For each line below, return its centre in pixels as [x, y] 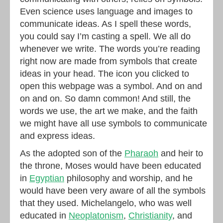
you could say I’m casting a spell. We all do [105, 36]
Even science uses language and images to [106, 11]
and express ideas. [57, 136]
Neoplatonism [96, 216]
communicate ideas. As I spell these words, [106, 24]
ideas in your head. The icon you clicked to [105, 74]
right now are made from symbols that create [109, 61]
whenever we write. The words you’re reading [110, 49]
